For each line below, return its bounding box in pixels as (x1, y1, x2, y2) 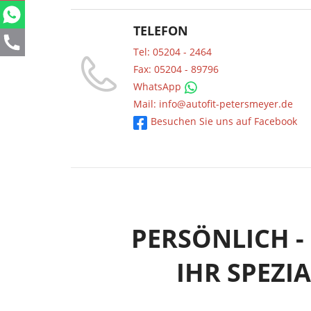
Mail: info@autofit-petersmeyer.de (133, 97, 293, 111)
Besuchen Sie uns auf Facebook (151, 115, 297, 128)
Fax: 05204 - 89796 (133, 62, 219, 76)
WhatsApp (133, 80, 184, 93)
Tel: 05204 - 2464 (133, 45, 212, 58)
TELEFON (133, 22, 188, 39)
